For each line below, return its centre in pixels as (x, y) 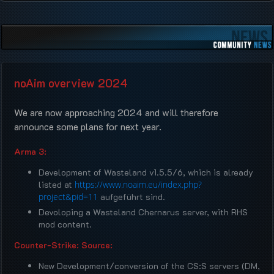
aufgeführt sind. (131, 197)
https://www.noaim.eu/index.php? (138, 185)
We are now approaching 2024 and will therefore (116, 113)
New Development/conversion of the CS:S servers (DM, (149, 266)
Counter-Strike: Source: (63, 245)
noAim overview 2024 (71, 83)
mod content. (65, 224)
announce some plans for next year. (88, 127)
